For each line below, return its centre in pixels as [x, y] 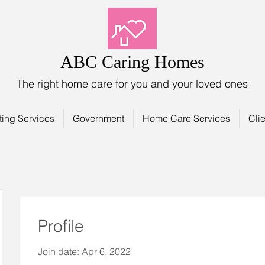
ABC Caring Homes [132, 62]
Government [98, 118]
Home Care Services [186, 118]
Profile [61, 226]
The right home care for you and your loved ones [132, 84]
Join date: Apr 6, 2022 [84, 251]
